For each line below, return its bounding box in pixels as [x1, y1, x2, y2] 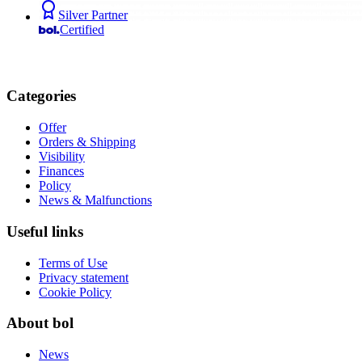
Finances [39, 164, 84, 179]
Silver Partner [58, 7, 128, 22]
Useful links [6, 222, 83, 240]
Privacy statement [39, 270, 128, 284]
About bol [6, 314, 74, 332]
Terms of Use [39, 255, 107, 270]
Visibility [39, 149, 85, 164]
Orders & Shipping [39, 135, 136, 149]
